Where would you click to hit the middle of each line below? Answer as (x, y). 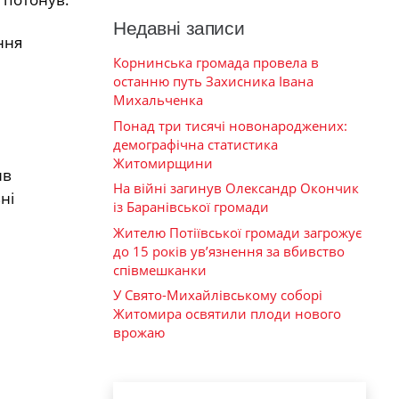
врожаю (139, 332)
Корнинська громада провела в (216, 62)
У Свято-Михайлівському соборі (218, 295)
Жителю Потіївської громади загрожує (237, 232)
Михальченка (158, 100)
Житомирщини (163, 163)
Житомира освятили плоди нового (227, 313)
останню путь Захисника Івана (213, 81)
